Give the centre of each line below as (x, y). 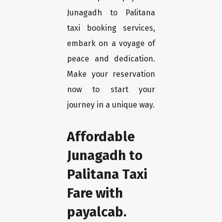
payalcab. (97, 212)
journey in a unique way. (111, 105)
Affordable (101, 137)
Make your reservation (111, 74)
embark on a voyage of (111, 44)
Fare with (95, 193)
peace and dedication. (111, 59)
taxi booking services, (111, 28)
